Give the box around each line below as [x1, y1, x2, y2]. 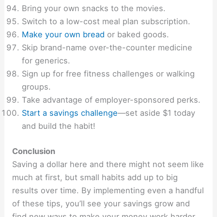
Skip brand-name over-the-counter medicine [22, 43, 193, 53]
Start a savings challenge [22, 108, 118, 118]
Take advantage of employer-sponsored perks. [22, 95, 201, 105]
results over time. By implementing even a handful [12, 185, 204, 195]
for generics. [22, 56, 71, 66]
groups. [22, 82, 51, 92]
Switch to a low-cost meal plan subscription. [22, 16, 191, 27]
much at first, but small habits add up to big [12, 172, 178, 182]
